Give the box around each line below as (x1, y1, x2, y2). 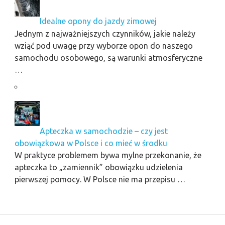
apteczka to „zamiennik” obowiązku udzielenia (14, 162, 183, 172)
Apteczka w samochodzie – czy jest (39, 126, 168, 136)
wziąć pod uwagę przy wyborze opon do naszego (14, 41, 193, 50)
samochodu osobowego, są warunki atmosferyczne (14, 53, 202, 62)
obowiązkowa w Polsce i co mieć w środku (14, 138, 167, 148)
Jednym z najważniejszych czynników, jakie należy (14, 29, 195, 38)
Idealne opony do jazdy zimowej (39, 17, 157, 26)
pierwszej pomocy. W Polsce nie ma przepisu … (14, 174, 185, 184)
